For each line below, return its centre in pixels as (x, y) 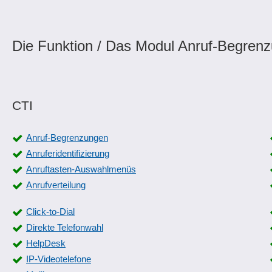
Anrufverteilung (56, 185)
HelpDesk (46, 243)
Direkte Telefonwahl (65, 227)
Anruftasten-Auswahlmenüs (81, 169)
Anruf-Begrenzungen (67, 138)
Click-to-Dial (50, 212)
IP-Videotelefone (59, 259)
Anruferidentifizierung (68, 153)
